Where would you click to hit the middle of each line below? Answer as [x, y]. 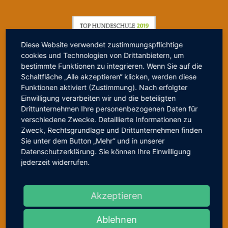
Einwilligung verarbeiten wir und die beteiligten [98, 98]
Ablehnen [117, 219]
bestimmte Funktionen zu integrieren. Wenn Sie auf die [112, 66]
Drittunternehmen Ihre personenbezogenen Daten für [109, 108]
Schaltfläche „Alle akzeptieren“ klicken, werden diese [109, 76]
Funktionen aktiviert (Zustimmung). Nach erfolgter [104, 87]
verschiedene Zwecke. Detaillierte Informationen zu [106, 119]
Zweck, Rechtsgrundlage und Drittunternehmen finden [112, 130]
